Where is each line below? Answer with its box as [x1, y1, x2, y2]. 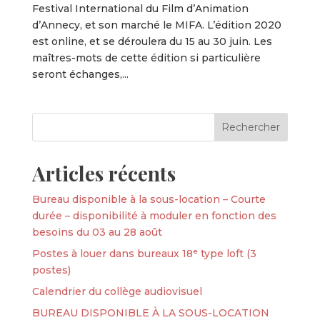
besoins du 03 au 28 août [31, 225, 162, 239]
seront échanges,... [31, 67, 129, 81]
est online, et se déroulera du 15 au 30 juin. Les [31, 34, 272, 48]
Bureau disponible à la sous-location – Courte [31, 192, 266, 206]
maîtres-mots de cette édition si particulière [31, 51, 261, 64]
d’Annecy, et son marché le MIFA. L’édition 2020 [31, 18, 281, 31]
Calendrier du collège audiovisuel [31, 284, 202, 298]
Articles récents [31, 159, 176, 186]
